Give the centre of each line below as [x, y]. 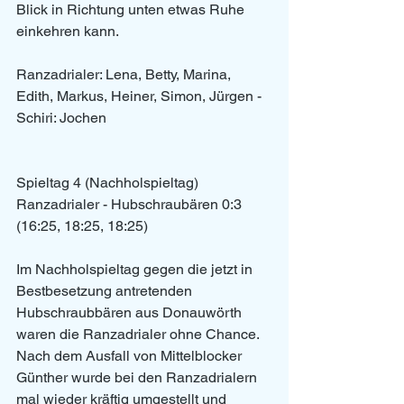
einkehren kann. [68, 32]
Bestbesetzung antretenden [106, 291]
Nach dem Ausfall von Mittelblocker [131, 356]
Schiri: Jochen [61, 118]
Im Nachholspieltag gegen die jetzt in [136, 270]
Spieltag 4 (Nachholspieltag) [107, 183]
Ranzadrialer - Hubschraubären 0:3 [129, 205]
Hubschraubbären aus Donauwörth [131, 313]
